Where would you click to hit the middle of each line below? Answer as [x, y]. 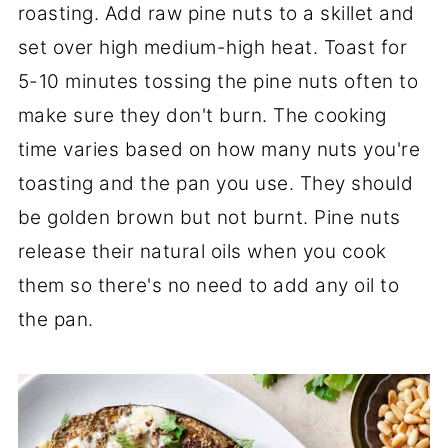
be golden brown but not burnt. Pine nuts [209, 217]
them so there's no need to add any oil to [208, 285]
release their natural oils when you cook [202, 251]
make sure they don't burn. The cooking [202, 115]
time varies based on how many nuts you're [219, 149]
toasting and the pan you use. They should [215, 183]
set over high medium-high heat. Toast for [212, 47]
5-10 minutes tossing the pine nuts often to [218, 81]
